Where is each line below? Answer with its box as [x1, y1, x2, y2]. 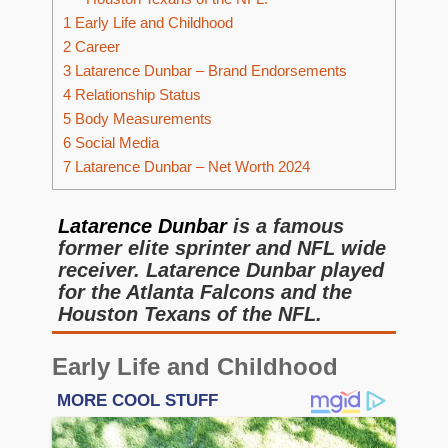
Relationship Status [71, 86, 201, 104]
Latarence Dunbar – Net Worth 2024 [71, 158, 310, 176]
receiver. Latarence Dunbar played [58, 259, 384, 281]
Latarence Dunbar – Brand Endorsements [71, 62, 347, 80]
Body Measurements [71, 110, 212, 128]
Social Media [71, 134, 159, 152]
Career [71, 38, 120, 56]
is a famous [233, 215, 344, 237]
